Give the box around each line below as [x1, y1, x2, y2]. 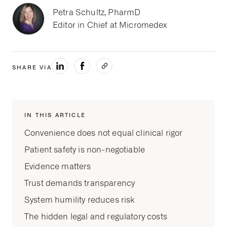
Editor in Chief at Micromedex [53, 20, 167, 30]
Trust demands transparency [24, 178, 135, 188]
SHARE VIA [12, 64, 52, 71]
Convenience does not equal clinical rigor [24, 128, 183, 138]
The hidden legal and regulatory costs [24, 212, 167, 222]
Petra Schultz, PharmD [53, 8, 141, 18]
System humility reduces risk [24, 195, 135, 205]
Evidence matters [24, 162, 91, 172]
